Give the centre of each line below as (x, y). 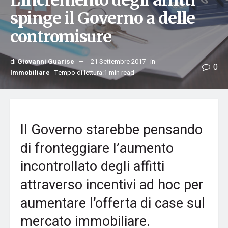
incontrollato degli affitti (92, 166)
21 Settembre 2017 (118, 61)
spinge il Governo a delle (103, 18)
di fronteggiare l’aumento (97, 148)
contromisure (61, 37)
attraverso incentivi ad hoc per (112, 184)
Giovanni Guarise (46, 61)
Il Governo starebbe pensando (111, 130)
